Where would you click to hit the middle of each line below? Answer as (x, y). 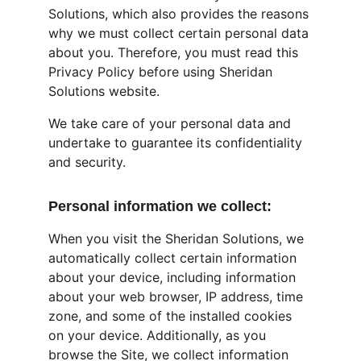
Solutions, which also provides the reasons (180, 14)
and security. (87, 162)
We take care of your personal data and (172, 123)
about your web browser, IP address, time (178, 297)
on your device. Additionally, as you (159, 335)
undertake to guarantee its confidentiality (177, 143)
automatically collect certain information (174, 258)
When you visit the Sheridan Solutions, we (178, 239)
